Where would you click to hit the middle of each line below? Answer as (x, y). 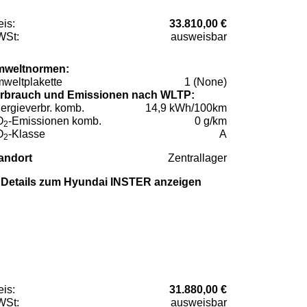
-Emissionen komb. (55, 121)
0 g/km (211, 121)
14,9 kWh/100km (186, 108)
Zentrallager (197, 158)
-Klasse (27, 134)
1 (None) (206, 82)
